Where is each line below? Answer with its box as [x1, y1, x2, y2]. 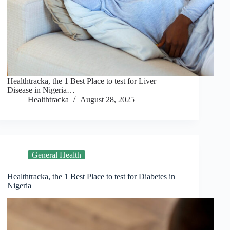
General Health [32, 150, 82, 160]
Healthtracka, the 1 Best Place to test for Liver [7, 76, 157, 86]
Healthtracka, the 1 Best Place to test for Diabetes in [7, 172, 176, 181]
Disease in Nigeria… [7, 86, 75, 95]
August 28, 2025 [80, 95, 135, 104]
